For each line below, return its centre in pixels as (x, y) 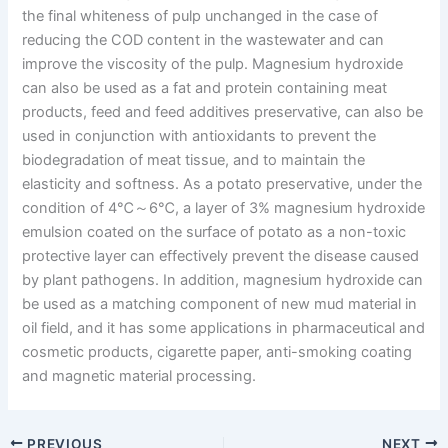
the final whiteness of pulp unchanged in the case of (200, 15)
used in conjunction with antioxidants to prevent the (199, 135)
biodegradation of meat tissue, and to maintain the (194, 159)
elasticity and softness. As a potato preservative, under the (222, 183)
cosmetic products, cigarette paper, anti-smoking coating (217, 351)
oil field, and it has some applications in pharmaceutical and (224, 327)
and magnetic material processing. (139, 375)
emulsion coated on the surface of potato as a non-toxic (214, 231)
